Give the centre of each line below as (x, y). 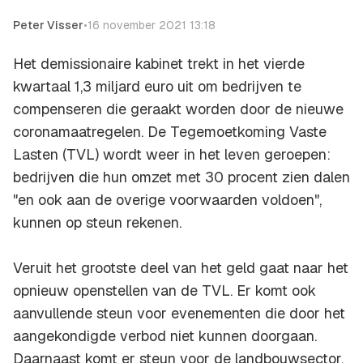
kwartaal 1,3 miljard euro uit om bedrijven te (157, 87)
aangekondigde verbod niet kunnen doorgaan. (165, 336)
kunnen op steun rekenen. (97, 223)
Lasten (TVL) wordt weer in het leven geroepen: (172, 155)
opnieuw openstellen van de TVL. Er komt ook (164, 291)
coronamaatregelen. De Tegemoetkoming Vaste (170, 132)
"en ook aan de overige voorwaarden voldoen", (167, 200)
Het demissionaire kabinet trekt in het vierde (159, 64)
